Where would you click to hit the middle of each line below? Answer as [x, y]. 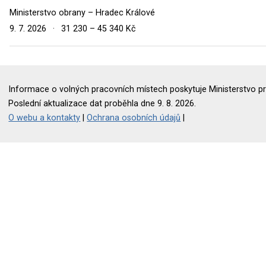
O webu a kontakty [45, 118]
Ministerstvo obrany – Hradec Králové [82, 12]
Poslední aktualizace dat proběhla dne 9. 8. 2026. [102, 103]
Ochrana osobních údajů [134, 118]
